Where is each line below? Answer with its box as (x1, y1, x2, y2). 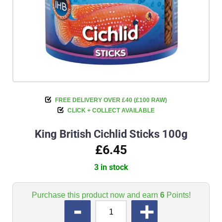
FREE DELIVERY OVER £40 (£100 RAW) (55, 97, 167, 104)
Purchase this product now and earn (31, 191, 160, 200)
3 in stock (94, 163, 128, 172)
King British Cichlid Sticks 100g (34, 128, 188, 141)
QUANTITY (22, 201, 53, 209)
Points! (164, 191, 191, 200)
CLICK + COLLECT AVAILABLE (67, 107, 155, 114)
